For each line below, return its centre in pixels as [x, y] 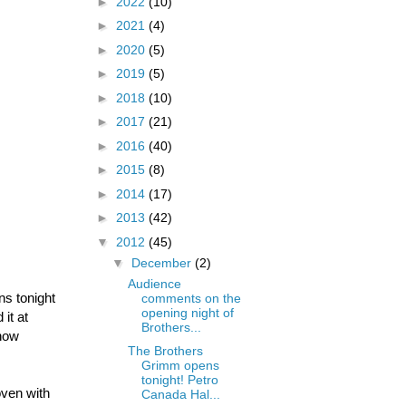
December [163, 262]
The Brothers [165, 351]
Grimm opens [180, 366]
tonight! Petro [179, 380]
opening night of [187, 312]
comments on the [191, 298]
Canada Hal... [180, 395]
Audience [154, 283]
